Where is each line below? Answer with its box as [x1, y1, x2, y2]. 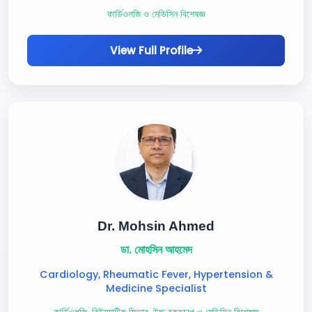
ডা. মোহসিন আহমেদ [120, 242, 192, 258]
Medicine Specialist [105, 281, 207, 295]
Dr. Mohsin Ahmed [97, 219, 214, 233]
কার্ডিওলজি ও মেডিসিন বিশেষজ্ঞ [107, 8, 205, 21]
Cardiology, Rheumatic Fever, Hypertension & [39, 267, 273, 281]
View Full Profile [110, 43, 193, 58]
